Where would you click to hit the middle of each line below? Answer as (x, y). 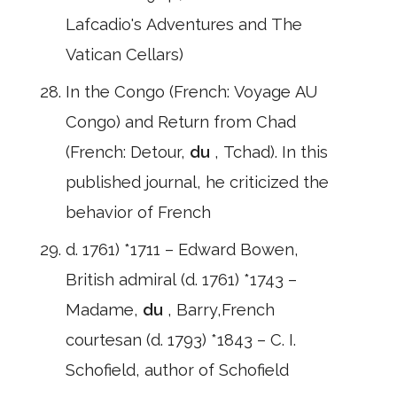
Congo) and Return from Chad (181, 122)
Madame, (104, 310)
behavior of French (138, 212)
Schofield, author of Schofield (177, 370)
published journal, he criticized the (197, 182)
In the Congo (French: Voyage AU (191, 92)
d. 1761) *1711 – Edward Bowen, (182, 249)
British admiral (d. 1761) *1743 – (181, 280)
